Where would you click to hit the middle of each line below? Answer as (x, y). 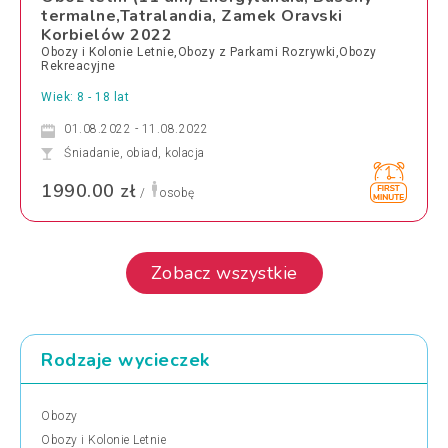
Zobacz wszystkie (224, 272)
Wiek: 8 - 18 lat (85, 96)
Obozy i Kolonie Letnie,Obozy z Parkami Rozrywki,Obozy (209, 51)
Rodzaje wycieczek (125, 359)
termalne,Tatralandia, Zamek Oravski (192, 15)
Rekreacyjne (78, 65)
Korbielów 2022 (106, 34)
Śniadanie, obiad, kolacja (134, 152)
